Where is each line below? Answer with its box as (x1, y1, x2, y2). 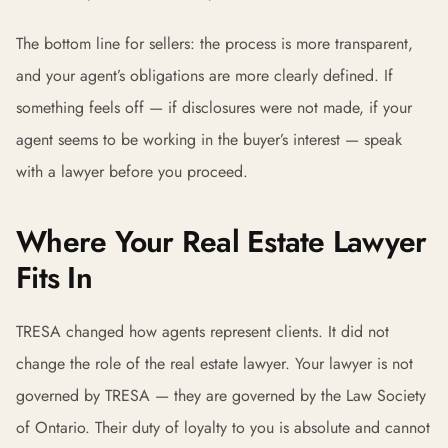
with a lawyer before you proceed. (16, 160, 248, 183)
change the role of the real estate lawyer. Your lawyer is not (16, 352, 413, 375)
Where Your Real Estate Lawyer (16, 220, 427, 263)
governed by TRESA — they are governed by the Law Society (16, 384, 426, 407)
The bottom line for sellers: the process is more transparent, (16, 32, 413, 55)
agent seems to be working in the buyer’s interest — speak (16, 128, 402, 151)
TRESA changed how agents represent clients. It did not (16, 320, 389, 343)
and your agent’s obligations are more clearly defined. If (16, 64, 393, 87)
